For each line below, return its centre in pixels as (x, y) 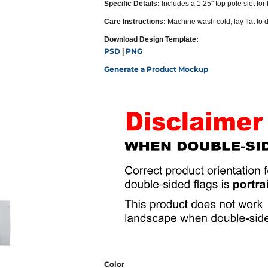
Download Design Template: (151, 40)
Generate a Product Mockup (156, 69)
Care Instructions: (135, 22)
